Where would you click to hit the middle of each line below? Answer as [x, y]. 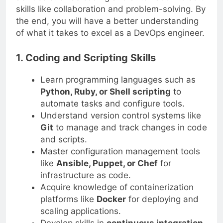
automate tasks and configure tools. [112, 103]
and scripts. [63, 139]
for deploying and [162, 199]
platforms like [68, 199]
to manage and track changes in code [130, 127]
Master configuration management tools [120, 151]
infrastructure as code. [85, 175]
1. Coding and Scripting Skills [86, 57]
